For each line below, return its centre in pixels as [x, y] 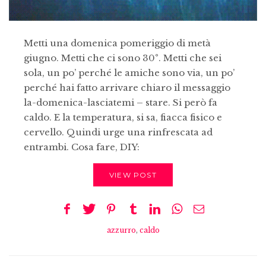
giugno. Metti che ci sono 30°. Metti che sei [123, 58]
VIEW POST [133, 175]
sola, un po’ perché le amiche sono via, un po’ [129, 73]
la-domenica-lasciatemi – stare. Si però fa [121, 103]
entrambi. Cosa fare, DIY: [82, 147]
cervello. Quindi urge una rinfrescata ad [118, 132]
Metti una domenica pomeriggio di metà [117, 43]
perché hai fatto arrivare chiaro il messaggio [127, 88]
